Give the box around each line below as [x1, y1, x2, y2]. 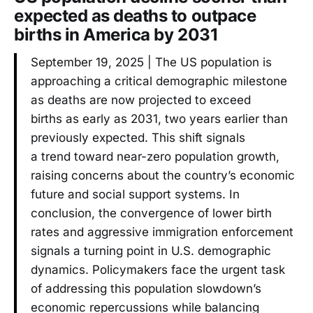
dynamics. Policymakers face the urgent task [31, 263, 285, 277]
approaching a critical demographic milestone [31, 74, 287, 89]
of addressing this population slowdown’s [31, 282, 261, 296]
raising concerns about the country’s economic [31, 168, 295, 183]
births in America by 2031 [14, 24, 219, 45]
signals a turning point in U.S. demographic [31, 244, 271, 259]
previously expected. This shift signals [31, 131, 245, 145]
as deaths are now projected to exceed [31, 93, 251, 108]
